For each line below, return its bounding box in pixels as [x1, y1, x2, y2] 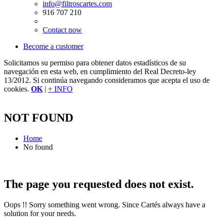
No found [23, 143, 53, 152]
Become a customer [23, 42, 83, 50]
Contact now [43, 25, 82, 34]
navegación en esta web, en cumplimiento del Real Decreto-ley [4, 67, 196, 76]
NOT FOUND [4, 111, 73, 124]
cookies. [4, 84, 31, 93]
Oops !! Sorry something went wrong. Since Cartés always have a [4, 201, 205, 209]
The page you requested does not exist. [4, 178, 194, 191]
